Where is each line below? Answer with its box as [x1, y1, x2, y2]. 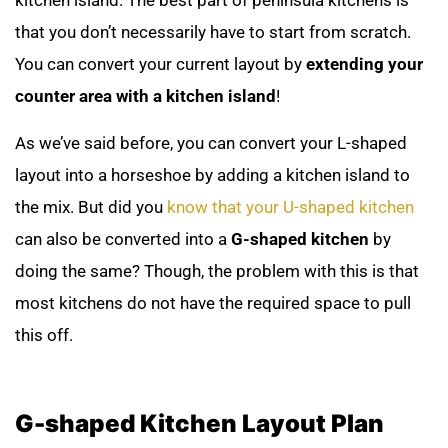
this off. [15, 324, 81, 345]
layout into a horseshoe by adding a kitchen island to [15, 164, 410, 185]
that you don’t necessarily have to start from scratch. [15, 22, 411, 43]
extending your [306, 54, 423, 75]
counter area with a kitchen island [15, 86, 276, 107]
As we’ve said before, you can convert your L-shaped [15, 132, 407, 153]
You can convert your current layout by [15, 54, 306, 75]
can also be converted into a [15, 228, 227, 249]
